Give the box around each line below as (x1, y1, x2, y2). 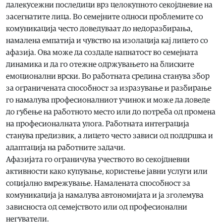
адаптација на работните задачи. (6, 143, 125, 152)
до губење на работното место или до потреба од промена (6, 108, 216, 116)
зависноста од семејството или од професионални (6, 203, 187, 211)
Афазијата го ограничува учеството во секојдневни (6, 155, 190, 164)
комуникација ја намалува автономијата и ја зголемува (6, 191, 204, 199)
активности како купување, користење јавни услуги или (6, 167, 208, 175)
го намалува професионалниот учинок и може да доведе (6, 96, 210, 104)
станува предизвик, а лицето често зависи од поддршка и (6, 131, 213, 140)
